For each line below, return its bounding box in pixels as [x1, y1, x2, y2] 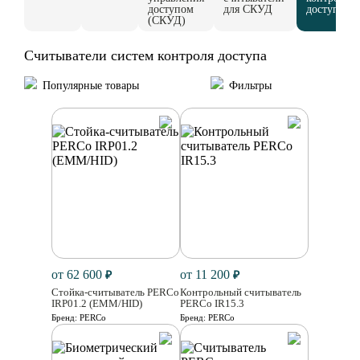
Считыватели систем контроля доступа [24, 47, 267, 63]
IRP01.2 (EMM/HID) [51, 297, 142, 309]
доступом [148, 3, 194, 15]
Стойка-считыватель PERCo [51, 286, 179, 298]
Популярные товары [43, 80, 139, 92]
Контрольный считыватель [180, 286, 301, 298]
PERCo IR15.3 [180, 297, 244, 309]
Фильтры [228, 80, 272, 92]
